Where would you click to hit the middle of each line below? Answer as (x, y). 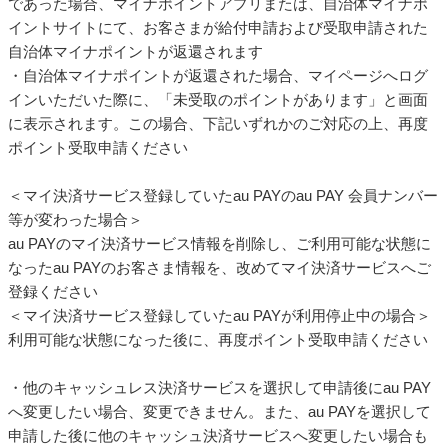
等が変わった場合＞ (75, 220)
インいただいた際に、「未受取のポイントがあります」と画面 (218, 100)
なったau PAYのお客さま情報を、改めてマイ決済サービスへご (219, 268)
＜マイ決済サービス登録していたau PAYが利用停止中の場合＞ (219, 316)
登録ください (53, 292)
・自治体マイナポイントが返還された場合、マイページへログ (218, 76)
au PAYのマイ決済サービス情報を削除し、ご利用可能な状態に (219, 244)
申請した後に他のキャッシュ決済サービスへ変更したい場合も (218, 436)
